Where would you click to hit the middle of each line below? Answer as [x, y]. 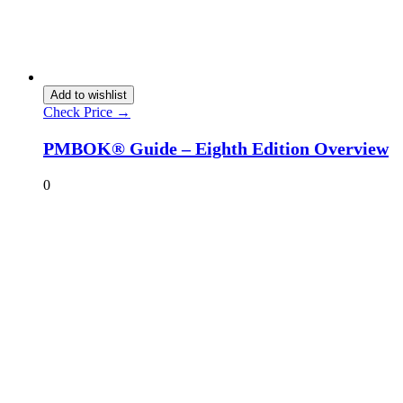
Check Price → [87, 112]
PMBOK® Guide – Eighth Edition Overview [216, 148]
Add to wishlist [89, 94]
